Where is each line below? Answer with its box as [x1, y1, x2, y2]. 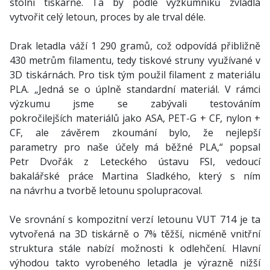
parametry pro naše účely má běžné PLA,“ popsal [10, 140, 260, 154]
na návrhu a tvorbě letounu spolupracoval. [10, 183, 205, 197]
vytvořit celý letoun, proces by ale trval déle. [10, 10, 206, 24]
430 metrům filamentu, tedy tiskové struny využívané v [10, 53, 260, 67]
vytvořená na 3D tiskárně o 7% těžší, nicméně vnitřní [10, 227, 260, 240]
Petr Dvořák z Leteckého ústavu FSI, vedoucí [10, 154, 260, 168]
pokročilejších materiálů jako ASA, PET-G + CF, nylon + [10, 111, 260, 125]
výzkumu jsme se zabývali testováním [10, 96, 260, 110]
